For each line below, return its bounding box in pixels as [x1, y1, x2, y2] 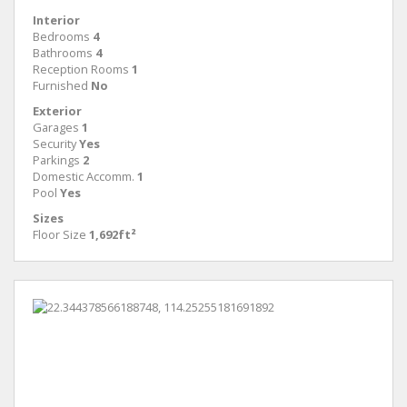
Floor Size [33, 226, 86, 243]
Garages [33, 119, 79, 135]
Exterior [33, 103, 82, 119]
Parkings [33, 152, 80, 168]
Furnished [33, 77, 88, 94]
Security [33, 135, 76, 152]
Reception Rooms [33, 61, 129, 77]
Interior [33, 12, 80, 28]
